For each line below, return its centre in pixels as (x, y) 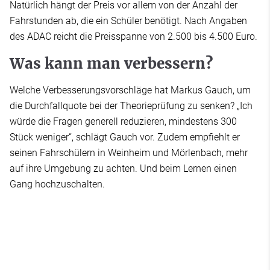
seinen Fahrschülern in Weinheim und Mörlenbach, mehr (129, 153)
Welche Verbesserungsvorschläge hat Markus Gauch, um (130, 90)
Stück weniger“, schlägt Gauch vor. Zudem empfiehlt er (125, 137)
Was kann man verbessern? (111, 64)
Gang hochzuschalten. (57, 184)
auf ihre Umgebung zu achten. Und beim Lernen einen (123, 169)
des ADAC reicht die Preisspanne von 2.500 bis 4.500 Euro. (133, 37)
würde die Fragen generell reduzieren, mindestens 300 (123, 122)
